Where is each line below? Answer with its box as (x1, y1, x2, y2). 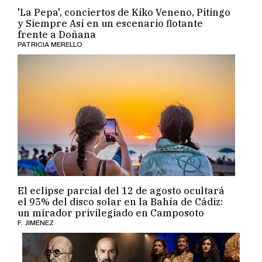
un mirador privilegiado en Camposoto (18, 200, 205, 212)
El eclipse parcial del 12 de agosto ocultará (18, 178, 225, 190)
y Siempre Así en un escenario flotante (18, 11, 204, 23)
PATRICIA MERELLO (18, 33, 83, 42)
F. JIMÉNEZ (18, 211, 54, 220)
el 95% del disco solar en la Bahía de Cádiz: (18, 189, 223, 201)
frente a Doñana (18, 22, 96, 34)
